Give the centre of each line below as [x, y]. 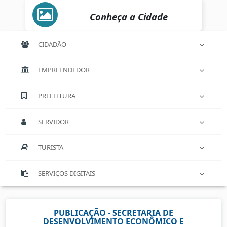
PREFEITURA [57, 96]
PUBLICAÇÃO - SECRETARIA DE [113, 213]
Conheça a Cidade [129, 17]
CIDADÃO [52, 44]
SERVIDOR [53, 122]
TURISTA [51, 148]
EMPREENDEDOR [64, 70]
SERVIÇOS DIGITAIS [67, 174]
